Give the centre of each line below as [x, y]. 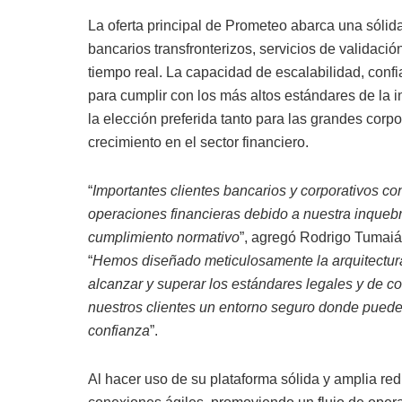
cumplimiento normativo [163, 237]
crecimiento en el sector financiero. [198, 142]
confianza [118, 330]
